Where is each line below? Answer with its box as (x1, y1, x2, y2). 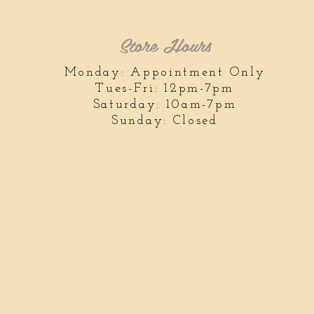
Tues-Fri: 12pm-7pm (95, 82, 234, 95)
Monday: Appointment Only (64, 66, 266, 79)
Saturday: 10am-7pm (93, 98, 237, 111)
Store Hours (118, 29, 211, 60)
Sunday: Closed (111, 114, 218, 128)
